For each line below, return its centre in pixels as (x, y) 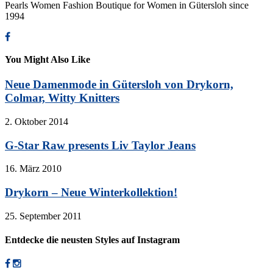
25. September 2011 (43, 216)
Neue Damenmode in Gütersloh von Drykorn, (119, 85)
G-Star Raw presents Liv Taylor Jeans (100, 145)
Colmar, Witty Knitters (62, 98)
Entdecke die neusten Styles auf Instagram (92, 240)
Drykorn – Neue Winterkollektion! (91, 193)
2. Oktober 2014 (37, 122)
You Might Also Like (48, 60)
